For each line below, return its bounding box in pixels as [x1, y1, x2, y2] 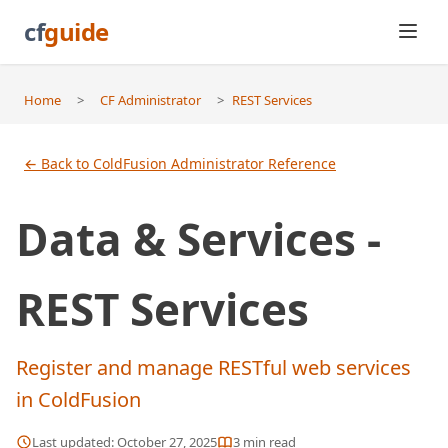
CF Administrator [100, 91, 201, 109]
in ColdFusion [16, 386, 141, 413]
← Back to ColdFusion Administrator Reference [24, 154, 336, 173]
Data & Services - [16, 209, 381, 269]
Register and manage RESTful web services [16, 354, 411, 381]
